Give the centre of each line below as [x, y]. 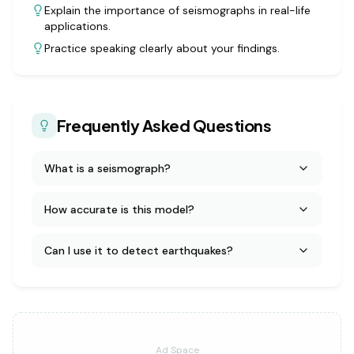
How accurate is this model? [119, 209]
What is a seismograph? [107, 168]
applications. [77, 26]
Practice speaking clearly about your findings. [162, 48]
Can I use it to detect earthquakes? [139, 250]
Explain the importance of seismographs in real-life [177, 10]
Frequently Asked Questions [164, 125]
